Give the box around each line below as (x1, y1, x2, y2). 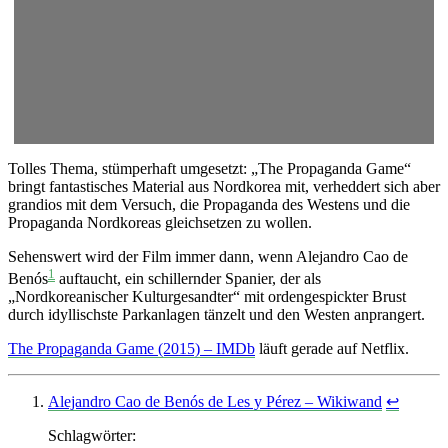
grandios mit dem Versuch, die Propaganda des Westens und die (8, 196, 410, 214)
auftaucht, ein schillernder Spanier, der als (55, 270, 321, 288)
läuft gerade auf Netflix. (255, 340, 409, 358)
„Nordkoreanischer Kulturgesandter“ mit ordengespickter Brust (8, 288, 406, 306)
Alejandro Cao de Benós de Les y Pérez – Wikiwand (48, 393, 382, 411)
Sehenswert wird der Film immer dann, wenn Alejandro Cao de (8, 248, 408, 266)
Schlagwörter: (48, 427, 136, 445)
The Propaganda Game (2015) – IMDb (8, 340, 255, 358)
